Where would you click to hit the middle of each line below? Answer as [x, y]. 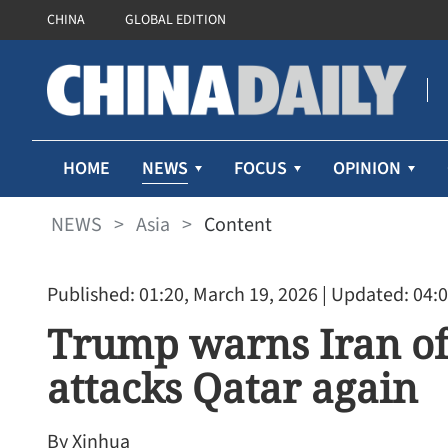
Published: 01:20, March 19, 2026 [182, 295]
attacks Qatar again [232, 387]
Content [238, 224]
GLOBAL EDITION [175, 20]
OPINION [367, 168]
